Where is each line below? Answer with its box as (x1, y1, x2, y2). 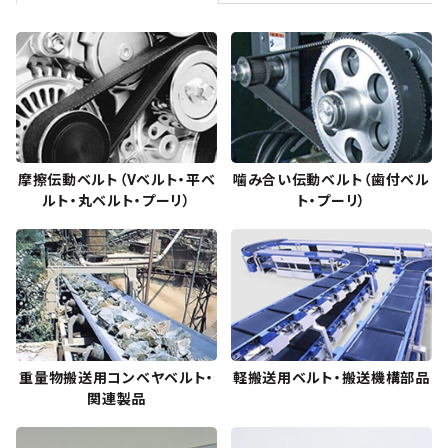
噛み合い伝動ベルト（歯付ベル (232, 172, 430, 189)
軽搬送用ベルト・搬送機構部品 (232, 369, 430, 386)
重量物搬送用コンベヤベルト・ (19, 369, 215, 386)
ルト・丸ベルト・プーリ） (42, 193, 191, 210)
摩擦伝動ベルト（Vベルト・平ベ (17, 172, 216, 189)
